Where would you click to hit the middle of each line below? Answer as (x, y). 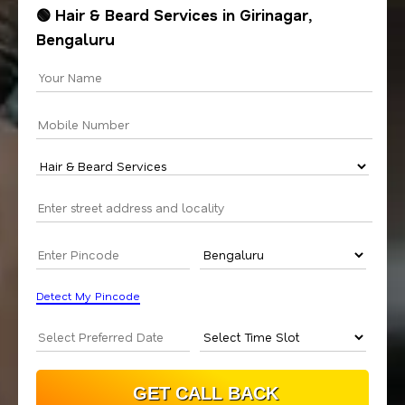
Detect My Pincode (88, 296)
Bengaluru (75, 39)
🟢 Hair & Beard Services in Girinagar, (174, 15)
